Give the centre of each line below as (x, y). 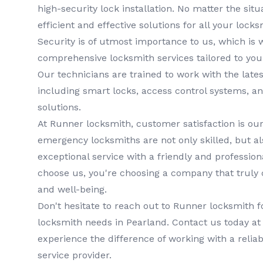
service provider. (75, 255)
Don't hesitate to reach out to (105, 206)
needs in (104, 222)
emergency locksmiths (89, 140)
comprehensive (74, 58)
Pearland (146, 222)
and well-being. (72, 190)
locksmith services (152, 58)
